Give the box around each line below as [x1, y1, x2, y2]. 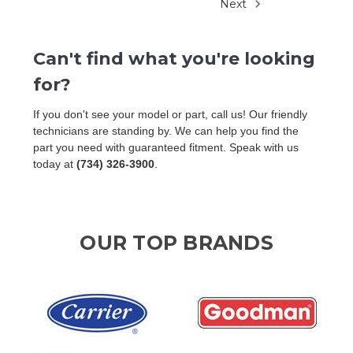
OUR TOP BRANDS [80, 230, 273, 255]
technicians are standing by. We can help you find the [33, 124, 299, 137]
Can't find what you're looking [33, 47, 315, 69]
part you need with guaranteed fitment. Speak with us [33, 140, 299, 154]
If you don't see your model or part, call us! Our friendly [33, 107, 307, 121]
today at [33, 157, 76, 170]
